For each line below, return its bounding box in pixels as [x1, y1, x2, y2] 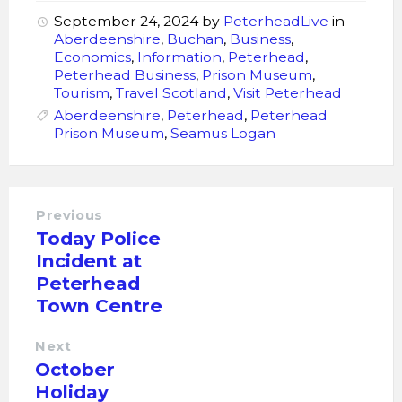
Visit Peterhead [233, 84, 342, 101]
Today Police [36, 227, 161, 249]
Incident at [36, 249, 142, 272]
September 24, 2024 [54, 13, 202, 30]
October [35, 358, 115, 380]
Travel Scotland [116, 84, 227, 101]
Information [137, 48, 222, 66]
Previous [36, 207, 103, 223]
